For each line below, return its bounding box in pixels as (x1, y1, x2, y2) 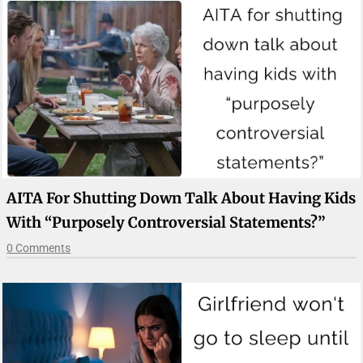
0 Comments (6, 241, 71, 254)
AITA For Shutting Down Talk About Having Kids (6, 188, 357, 207)
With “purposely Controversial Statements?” (6, 212, 327, 232)
